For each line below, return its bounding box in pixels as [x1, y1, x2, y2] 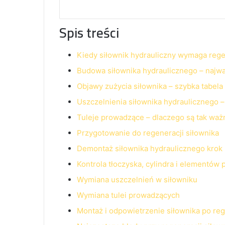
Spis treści [59, 20, 119, 46]
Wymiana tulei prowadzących [77, 190, 180, 200]
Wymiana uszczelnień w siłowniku [77, 174, 197, 184]
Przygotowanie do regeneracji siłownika [77, 128, 219, 138]
